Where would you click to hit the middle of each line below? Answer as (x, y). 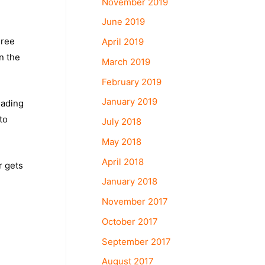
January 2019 (130, 102)
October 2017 (130, 221)
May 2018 (122, 141)
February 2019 (132, 82)
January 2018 (130, 182)
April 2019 (123, 42)
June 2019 (123, 22)
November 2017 (135, 201)
